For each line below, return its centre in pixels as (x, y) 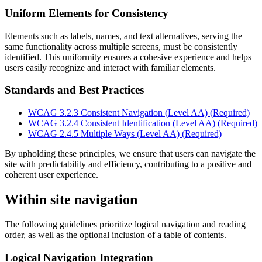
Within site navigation (71, 199)
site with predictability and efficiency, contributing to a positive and (128, 164)
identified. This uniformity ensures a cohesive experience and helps (128, 57)
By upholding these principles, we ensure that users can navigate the (130, 154)
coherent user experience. (51, 175)
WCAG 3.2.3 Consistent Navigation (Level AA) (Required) (139, 113)
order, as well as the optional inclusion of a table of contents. (116, 235)
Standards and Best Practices (74, 90)
